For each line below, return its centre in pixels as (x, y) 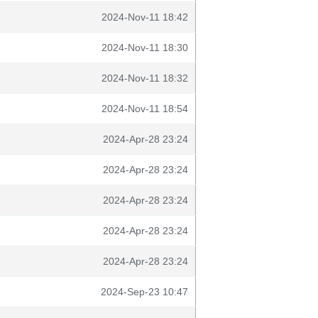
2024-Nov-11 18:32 (145, 78)
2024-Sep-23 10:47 (144, 292)
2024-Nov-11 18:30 (145, 48)
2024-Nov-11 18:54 (145, 109)
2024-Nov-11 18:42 (145, 17)
